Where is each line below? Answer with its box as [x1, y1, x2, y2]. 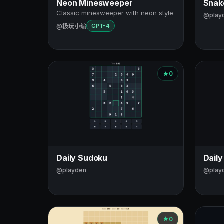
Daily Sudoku [56, 152, 108, 163]
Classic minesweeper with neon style [56, 9, 173, 17]
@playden [56, 166, 86, 174]
